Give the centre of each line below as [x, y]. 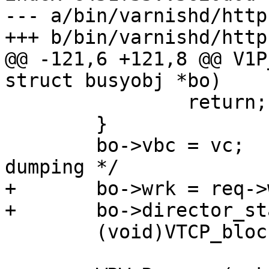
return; [11, 102]
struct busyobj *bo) [113, 81]
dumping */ [62, 167]
